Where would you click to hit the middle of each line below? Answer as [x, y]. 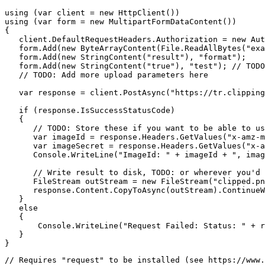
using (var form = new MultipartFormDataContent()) [121, 22]
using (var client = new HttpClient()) [92, 13]
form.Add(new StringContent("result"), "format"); [125, 57]
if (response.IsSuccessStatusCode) [90, 111]
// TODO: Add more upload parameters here [106, 75]
